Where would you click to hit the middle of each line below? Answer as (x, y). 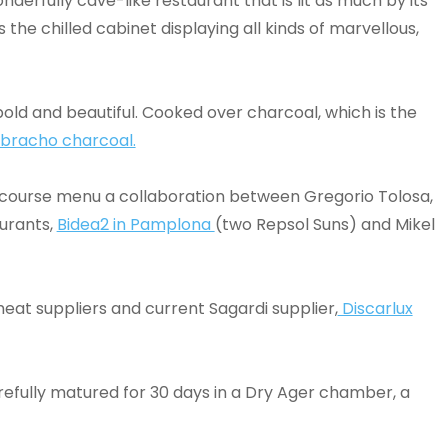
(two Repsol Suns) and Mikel (324, 224)
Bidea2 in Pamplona (135, 224)
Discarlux (375, 308)
